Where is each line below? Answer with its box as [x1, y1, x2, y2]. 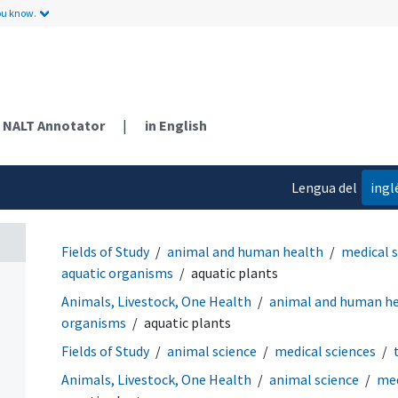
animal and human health [167, 242, 323, 260]
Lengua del [291, 178, 357, 196]
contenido [294, 213, 357, 232]
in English [145, 115, 207, 134]
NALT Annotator [3, 115, 105, 134]
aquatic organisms [61, 263, 173, 282]
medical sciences [275, 341, 376, 360]
